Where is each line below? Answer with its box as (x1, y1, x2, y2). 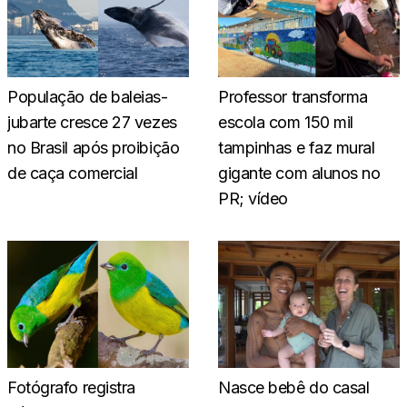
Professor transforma (218, 87, 369, 107)
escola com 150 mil (218, 113, 353, 133)
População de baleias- (7, 87, 168, 107)
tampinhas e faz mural (218, 138, 375, 158)
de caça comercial (7, 164, 138, 184)
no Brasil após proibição (7, 138, 180, 158)
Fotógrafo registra (7, 378, 135, 398)
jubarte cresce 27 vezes (7, 113, 177, 133)
